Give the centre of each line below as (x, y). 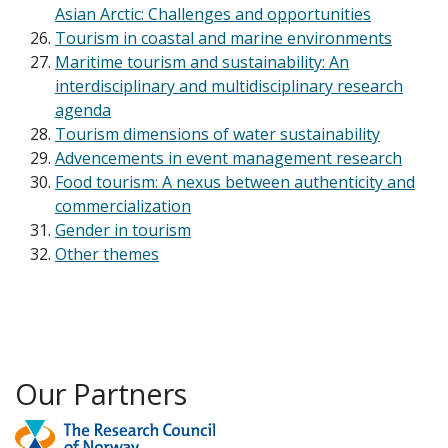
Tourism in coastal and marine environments (223, 38)
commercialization (123, 206)
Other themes (107, 254)
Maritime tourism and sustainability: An (202, 62)
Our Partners (101, 394)
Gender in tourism (123, 230)
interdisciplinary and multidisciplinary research (229, 86)
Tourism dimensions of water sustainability (217, 134)
